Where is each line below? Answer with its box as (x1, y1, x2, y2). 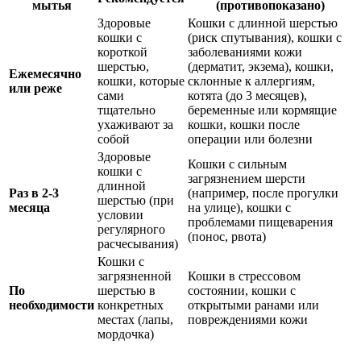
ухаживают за (98, 118, 173, 132)
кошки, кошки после (188, 118, 300, 132)
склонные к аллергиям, (188, 74, 315, 89)
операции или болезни (188, 132, 313, 147)
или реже (9, 81, 62, 96)
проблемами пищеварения (188, 215, 333, 230)
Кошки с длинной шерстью (188, 16, 338, 31)
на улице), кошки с (188, 201, 291, 215)
